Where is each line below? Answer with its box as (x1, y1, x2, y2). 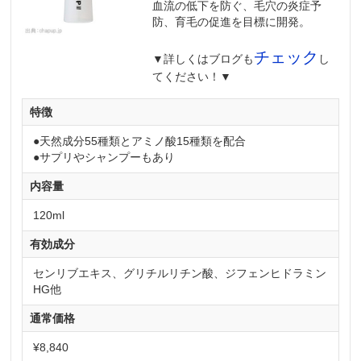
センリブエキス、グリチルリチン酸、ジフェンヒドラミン (33, 266, 327, 280)
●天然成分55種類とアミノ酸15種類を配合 (33, 135, 247, 148)
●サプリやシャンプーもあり (33, 151, 176, 164)
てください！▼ (152, 69, 232, 83)
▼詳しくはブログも (152, 52, 255, 65)
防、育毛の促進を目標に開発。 (152, 15, 311, 28)
